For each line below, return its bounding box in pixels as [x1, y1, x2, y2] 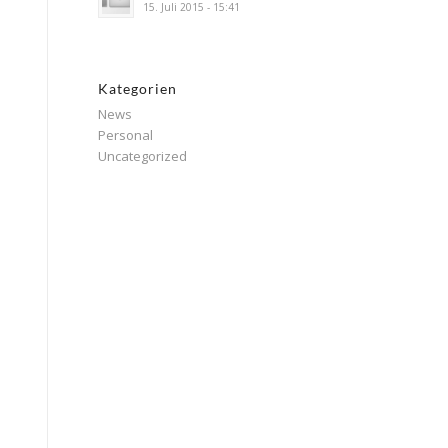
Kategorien [97, 80, 177, 97]
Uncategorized [97, 147, 187, 165]
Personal [97, 126, 153, 144]
